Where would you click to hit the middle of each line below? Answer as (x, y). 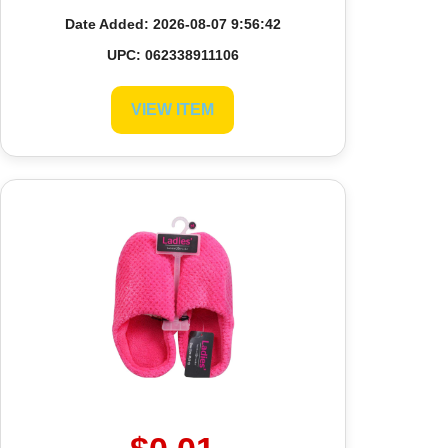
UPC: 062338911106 (172, 54)
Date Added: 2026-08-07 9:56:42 (172, 23)
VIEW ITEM (173, 109)
